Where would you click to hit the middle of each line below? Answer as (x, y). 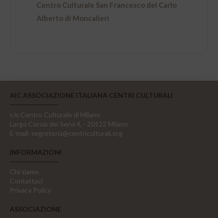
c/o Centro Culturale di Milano (55, 115)
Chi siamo (24, 172)
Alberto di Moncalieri (73, 18)
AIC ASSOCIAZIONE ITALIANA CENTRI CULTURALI (91, 95)
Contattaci (26, 181)
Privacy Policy (30, 190)
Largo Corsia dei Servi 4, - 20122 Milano (69, 124)
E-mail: (20, 133)
